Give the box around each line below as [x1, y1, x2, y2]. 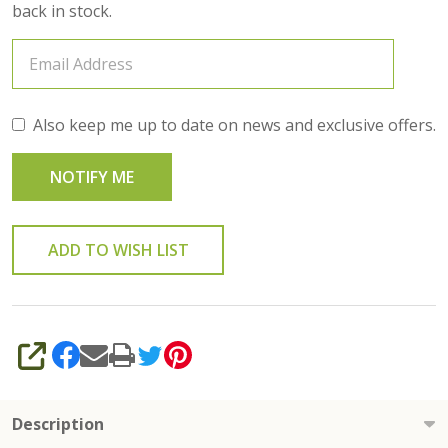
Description [12, 412, 104, 435]
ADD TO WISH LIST [47, 238, 189, 261]
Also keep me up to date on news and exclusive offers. [33, 113, 436, 136]
